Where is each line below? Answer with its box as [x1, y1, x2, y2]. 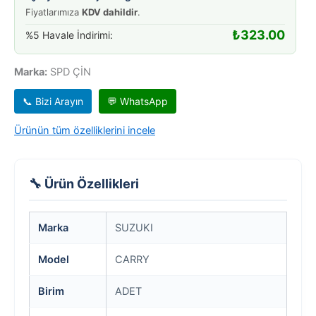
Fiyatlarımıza [25, 6, 82, 18]
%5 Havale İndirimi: [25, 28, 113, 41]
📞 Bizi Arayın [23, 95, 83, 107]
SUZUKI [115, 221, 153, 234]
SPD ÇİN [47, 65, 91, 78]
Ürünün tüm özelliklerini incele [14, 123, 155, 137]
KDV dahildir [82, 6, 138, 18]
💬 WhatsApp [107, 95, 168, 107]
